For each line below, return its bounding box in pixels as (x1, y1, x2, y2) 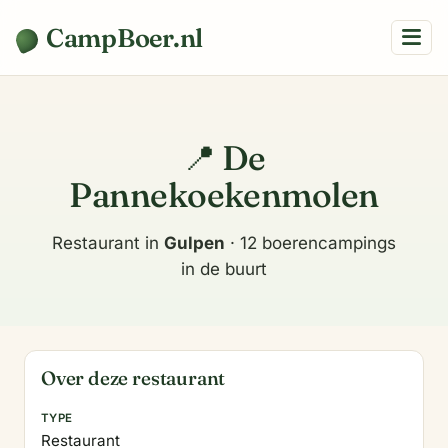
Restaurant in (52, 233, 164, 253)
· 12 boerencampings (225, 233, 396, 253)
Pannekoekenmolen (69, 174, 379, 216)
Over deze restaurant (41, 366, 226, 390)
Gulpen (164, 233, 225, 253)
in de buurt (181, 259, 267, 279)
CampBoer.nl (46, 21, 204, 54)
